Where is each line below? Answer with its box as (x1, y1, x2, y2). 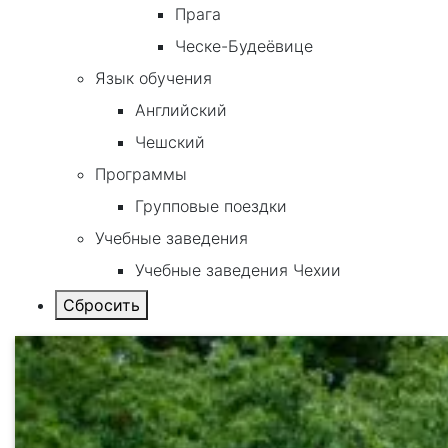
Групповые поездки (135, 196, 287, 217)
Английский (135, 100, 227, 121)
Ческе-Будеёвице (175, 36, 313, 57)
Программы (95, 164, 187, 185)
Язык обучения (95, 68, 212, 89)
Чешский (135, 132, 205, 153)
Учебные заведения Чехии (135, 260, 341, 281)
